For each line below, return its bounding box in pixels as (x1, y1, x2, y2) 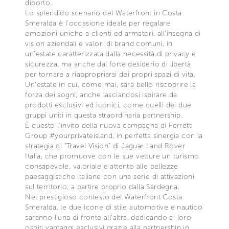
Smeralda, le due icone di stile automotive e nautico (25, 202, 203, 212)
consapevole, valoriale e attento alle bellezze (25, 162, 178, 171)
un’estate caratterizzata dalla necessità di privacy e (25, 49, 196, 58)
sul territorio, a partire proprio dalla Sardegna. (25, 182, 179, 191)
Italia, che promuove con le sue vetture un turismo (25, 151, 199, 161)
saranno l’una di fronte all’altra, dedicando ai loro (25, 213, 192, 222)
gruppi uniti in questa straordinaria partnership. (25, 110, 182, 120)
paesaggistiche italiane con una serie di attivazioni (25, 172, 195, 181)
